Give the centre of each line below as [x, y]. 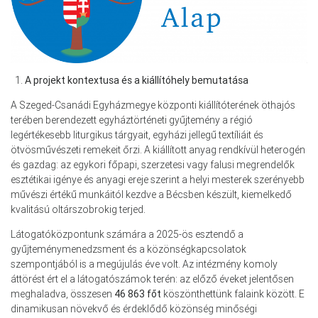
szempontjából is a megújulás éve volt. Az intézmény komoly [144, 264]
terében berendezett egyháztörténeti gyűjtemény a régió [132, 120]
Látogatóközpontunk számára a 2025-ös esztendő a [127, 234]
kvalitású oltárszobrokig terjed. [78, 209]
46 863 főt [138, 294]
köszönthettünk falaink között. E [233, 294]
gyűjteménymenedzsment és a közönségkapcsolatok [128, 249]
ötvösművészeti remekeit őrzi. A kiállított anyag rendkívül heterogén [158, 149]
